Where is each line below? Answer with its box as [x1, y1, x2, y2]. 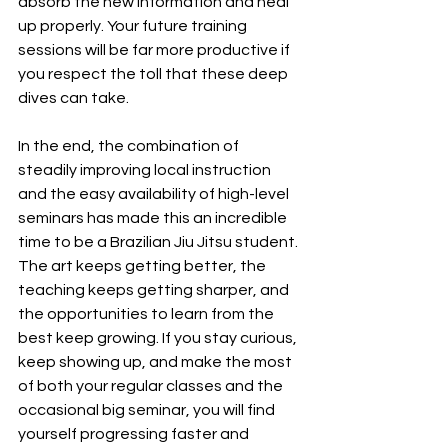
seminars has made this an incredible [18, 210, 290, 226]
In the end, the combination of [18, 138, 242, 154]
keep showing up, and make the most [18, 354, 295, 370]
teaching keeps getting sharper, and [18, 282, 292, 298]
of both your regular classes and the [18, 378, 286, 394]
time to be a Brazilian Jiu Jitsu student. [18, 234, 301, 250]
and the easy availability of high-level [18, 186, 292, 202]
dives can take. [18, 90, 129, 106]
